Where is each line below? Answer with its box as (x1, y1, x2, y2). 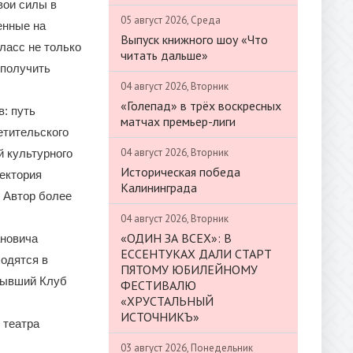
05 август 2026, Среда (121, 13, 221, 27)
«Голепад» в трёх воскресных (121, 97, 281, 113)
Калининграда (121, 179, 197, 195)
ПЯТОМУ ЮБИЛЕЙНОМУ (121, 261, 258, 277)
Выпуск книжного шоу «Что (121, 31, 268, 47)
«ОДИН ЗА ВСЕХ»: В (121, 229, 232, 246)
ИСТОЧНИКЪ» (121, 308, 199, 325)
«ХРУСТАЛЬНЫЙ (121, 292, 214, 309)
